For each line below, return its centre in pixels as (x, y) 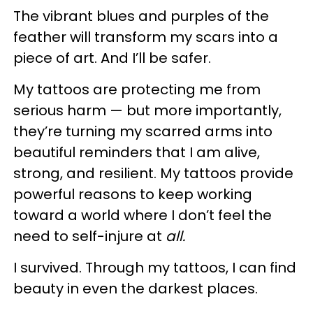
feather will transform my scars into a (146, 37)
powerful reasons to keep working (133, 194)
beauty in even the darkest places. (136, 288)
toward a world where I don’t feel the (143, 215)
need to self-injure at (89, 236)
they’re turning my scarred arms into (143, 131)
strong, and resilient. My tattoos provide (153, 173)
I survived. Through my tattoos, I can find (155, 267)
